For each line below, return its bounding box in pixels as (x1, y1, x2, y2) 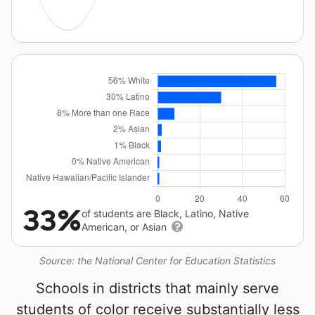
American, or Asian (82, 221, 169, 233)
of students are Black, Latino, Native (82, 207, 249, 220)
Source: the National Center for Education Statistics (39, 255, 276, 267)
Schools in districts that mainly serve (36, 280, 279, 297)
